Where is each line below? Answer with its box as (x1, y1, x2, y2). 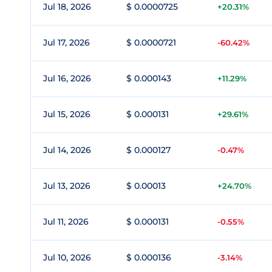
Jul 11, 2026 (43, 216, 89, 227)
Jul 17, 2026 (43, 37, 90, 48)
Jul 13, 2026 (43, 180, 90, 191)
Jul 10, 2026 (43, 252, 91, 263)
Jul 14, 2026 (43, 144, 91, 155)
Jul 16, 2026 (43, 73, 91, 84)
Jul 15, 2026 (43, 109, 90, 120)
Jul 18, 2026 (43, 1, 91, 12)
